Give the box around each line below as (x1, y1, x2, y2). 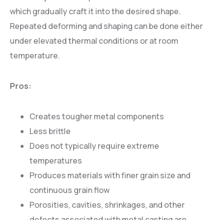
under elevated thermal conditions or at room (10, 35, 178, 47)
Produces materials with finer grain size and (29, 170, 191, 181)
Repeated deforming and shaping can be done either (10, 21, 203, 32)
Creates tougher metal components (29, 111, 164, 122)
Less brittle (29, 126, 71, 137)
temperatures (29, 155, 82, 166)
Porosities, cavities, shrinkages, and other (29, 199, 185, 211)
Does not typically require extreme (29, 140, 159, 152)
